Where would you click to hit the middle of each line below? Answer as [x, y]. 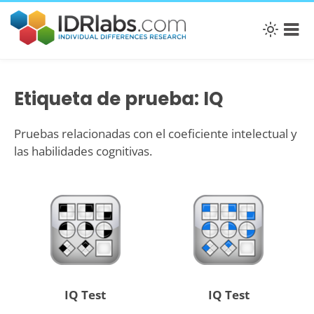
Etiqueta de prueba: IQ [118, 98]
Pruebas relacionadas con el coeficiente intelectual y [155, 134]
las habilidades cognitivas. [83, 151]
